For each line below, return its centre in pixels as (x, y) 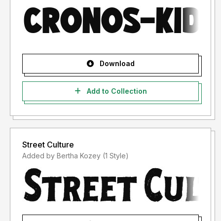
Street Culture (48, 145)
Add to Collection (116, 91)
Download (116, 64)
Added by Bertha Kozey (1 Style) (116, 156)
